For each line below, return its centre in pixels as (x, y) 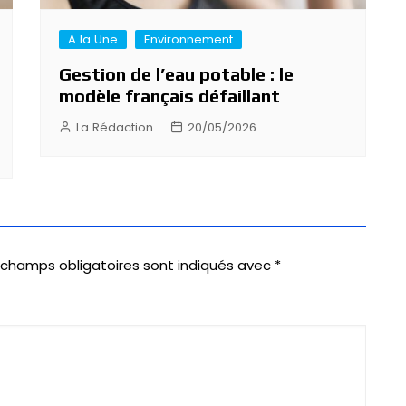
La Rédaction (115, 127)
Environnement (188, 39)
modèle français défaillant (174, 95)
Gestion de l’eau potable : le (176, 73)
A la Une (93, 39)
